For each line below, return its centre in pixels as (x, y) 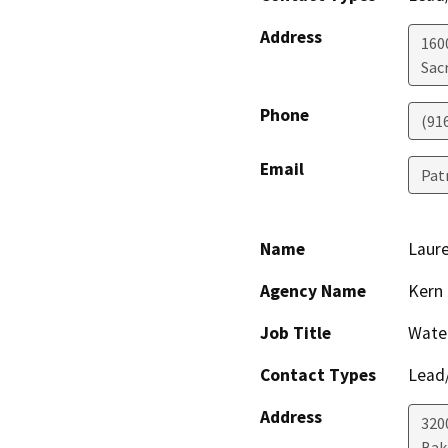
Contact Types (318, 375)
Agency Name (313, 291)
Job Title (295, 333)
